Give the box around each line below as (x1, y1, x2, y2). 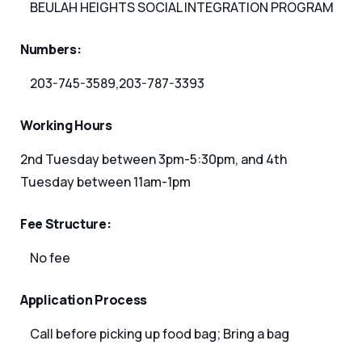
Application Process (20, 291, 147, 309)
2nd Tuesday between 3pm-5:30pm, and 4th (20, 150, 287, 168)
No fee (30, 249, 70, 267)
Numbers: (20, 40, 82, 58)
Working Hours (20, 116, 112, 134)
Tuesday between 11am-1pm (20, 173, 191, 191)
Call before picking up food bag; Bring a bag (30, 325, 289, 343)
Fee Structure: (20, 215, 112, 233)
